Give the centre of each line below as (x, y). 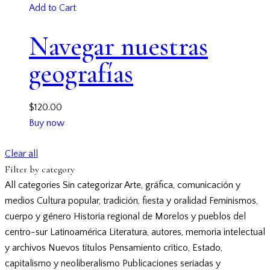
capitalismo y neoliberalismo (62, 263)
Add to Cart (52, 8)
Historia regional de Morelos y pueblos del (160, 216)
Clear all (21, 154)
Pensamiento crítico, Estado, (166, 248)
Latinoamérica (78, 232)
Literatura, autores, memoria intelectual (187, 232)
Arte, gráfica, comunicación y (182, 185)
